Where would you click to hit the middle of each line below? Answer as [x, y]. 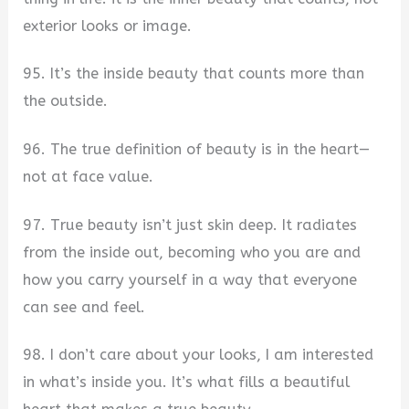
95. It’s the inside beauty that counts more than [194, 74]
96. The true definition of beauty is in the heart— [197, 150]
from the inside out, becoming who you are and [192, 252]
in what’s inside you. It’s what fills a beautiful [187, 383]
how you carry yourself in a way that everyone [190, 279]
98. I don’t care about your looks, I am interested [199, 355]
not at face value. [89, 177]
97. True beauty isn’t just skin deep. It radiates [190, 225]
